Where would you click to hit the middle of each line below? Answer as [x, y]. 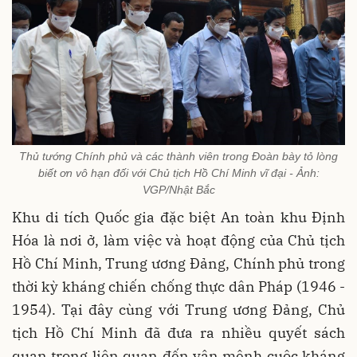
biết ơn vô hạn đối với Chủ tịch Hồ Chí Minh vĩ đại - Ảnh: [178, 173]
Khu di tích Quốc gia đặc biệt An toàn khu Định [178, 217]
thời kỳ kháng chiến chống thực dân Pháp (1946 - [178, 286]
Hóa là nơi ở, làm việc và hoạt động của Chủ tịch [178, 240]
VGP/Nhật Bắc [178, 189]
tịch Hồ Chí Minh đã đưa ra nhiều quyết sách [178, 332]
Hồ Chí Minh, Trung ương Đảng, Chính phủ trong [178, 263]
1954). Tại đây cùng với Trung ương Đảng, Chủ [178, 309]
